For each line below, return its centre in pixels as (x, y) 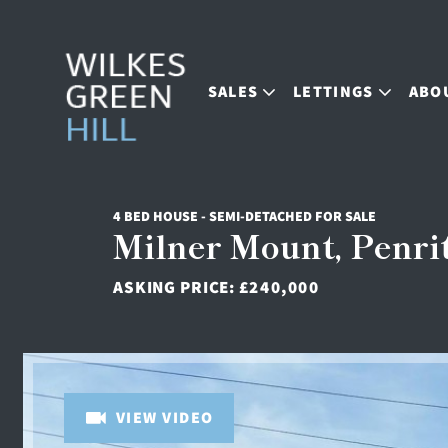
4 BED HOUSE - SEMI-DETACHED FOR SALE (244, 216)
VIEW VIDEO (165, 417)
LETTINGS (333, 92)
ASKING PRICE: (176, 287)
